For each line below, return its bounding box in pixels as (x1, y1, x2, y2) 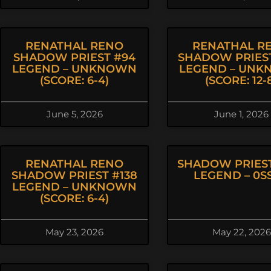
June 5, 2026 (46, 108, 103, 120)
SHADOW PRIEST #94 (13, 51, 135, 64)
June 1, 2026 (214, 108, 269, 120)
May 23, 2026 (45, 226, 103, 238)
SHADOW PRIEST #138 (11, 169, 137, 182)
